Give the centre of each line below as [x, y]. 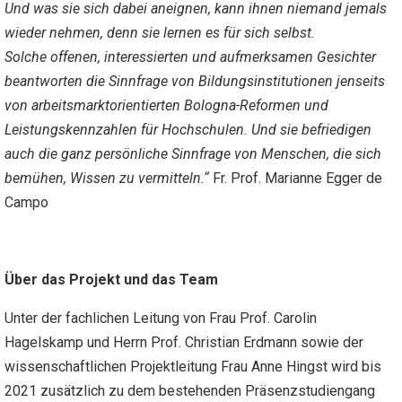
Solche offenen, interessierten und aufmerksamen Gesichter [190, 57]
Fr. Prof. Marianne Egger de [296, 179]
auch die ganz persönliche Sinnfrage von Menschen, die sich [193, 154]
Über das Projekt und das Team [111, 280]
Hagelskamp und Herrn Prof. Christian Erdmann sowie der [184, 343]
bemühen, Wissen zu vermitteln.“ [107, 179]
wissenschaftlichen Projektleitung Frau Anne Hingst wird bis [193, 367]
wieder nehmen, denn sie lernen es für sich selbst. [160, 33]
